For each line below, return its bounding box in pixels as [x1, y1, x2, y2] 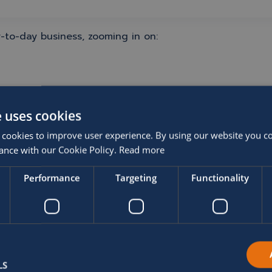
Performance [24, 171, 81, 184]
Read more [119, 143, 165, 156]
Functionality [191, 171, 249, 184]
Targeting [115, 171, 157, 184]
